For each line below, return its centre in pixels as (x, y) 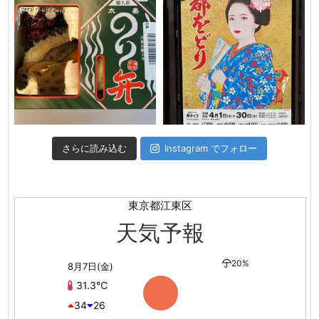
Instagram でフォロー (211, 148)
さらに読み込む (94, 148)
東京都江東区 (160, 206)
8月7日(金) (90, 267)
